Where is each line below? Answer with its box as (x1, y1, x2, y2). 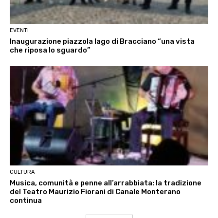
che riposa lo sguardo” (10, 46, 91, 55)
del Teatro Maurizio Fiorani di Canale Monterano (10, 187, 181, 197)
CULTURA (10, 169, 35, 176)
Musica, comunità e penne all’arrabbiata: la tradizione (10, 179, 201, 188)
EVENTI (10, 27, 29, 34)
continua (10, 196, 42, 205)
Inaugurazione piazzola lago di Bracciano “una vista (10, 37, 195, 46)
